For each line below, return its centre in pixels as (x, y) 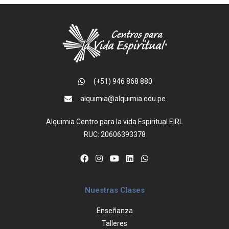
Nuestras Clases (114, 190)
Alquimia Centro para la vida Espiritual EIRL (114, 122)
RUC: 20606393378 (114, 135)
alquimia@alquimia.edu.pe (123, 99)
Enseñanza (114, 211)
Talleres (114, 224)
